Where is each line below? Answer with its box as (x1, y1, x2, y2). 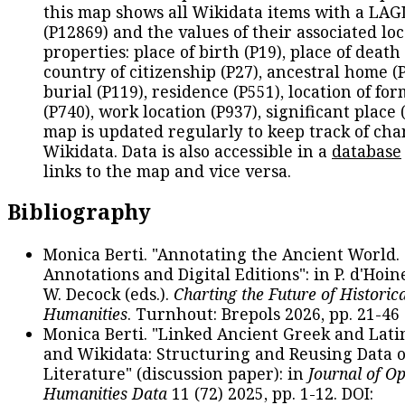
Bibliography (7, 197, 151, 227)
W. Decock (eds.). (43, 282, 174, 305)
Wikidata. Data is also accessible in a (43, 140, 332, 163)
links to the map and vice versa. (43, 160, 291, 183)
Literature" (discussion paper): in (43, 362, 308, 384)
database (332, 140, 401, 163)
